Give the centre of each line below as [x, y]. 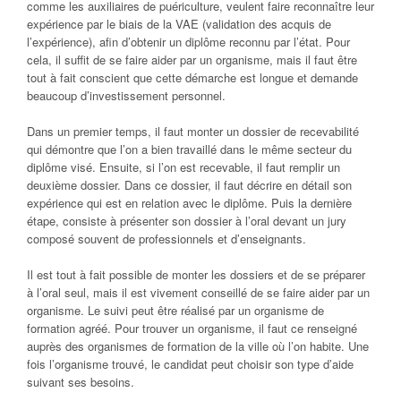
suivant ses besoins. [81, 382]
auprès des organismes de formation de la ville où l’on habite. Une [198, 346]
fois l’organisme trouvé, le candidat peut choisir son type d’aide [190, 364]
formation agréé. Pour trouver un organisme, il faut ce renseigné [192, 328]
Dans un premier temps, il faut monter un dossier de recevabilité [193, 132]
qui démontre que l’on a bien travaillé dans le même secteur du [189, 149]
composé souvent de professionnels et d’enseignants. [166, 239]
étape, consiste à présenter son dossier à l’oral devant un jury [187, 221]
